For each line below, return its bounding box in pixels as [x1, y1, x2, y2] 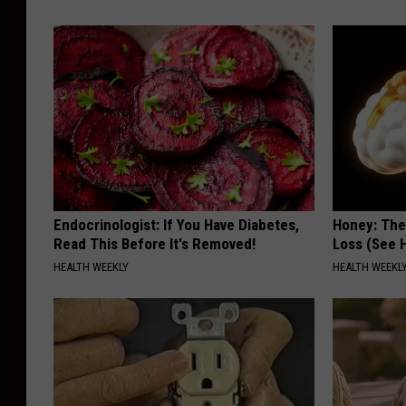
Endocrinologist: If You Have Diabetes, [53, 215, 299, 234]
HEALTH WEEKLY [53, 259, 129, 274]
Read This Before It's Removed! [53, 234, 256, 253]
